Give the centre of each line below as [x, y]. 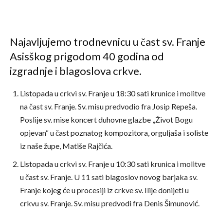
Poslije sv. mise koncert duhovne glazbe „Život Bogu [106, 119]
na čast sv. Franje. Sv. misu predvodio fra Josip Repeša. [109, 106]
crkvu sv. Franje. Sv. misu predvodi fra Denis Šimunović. [110, 203]
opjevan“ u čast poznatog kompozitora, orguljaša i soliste [114, 133]
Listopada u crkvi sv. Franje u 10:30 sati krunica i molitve [113, 164]
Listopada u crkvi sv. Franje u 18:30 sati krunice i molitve [113, 93]
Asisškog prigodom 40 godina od [87, 56]
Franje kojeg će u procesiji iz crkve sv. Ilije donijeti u [104, 190]
